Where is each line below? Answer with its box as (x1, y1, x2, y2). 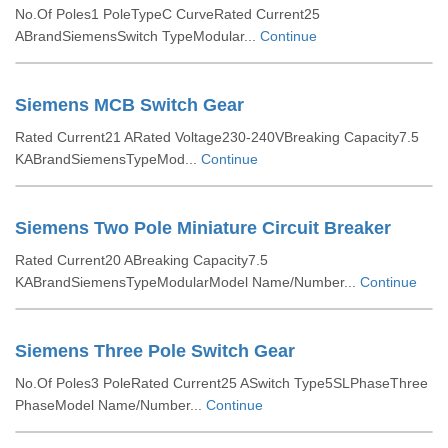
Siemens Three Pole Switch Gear (15, 341, 295, 361)
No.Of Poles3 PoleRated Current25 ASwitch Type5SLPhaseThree (15, 375, 428, 391)
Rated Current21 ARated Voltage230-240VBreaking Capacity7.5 (15, 129, 419, 145)
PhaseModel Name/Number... (15, 397, 206, 413)
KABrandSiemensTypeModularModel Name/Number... (15, 274, 360, 290)
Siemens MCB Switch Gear (15, 95, 244, 115)
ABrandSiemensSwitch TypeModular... (15, 28, 260, 44)
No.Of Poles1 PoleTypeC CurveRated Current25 (15, 6, 320, 22)
